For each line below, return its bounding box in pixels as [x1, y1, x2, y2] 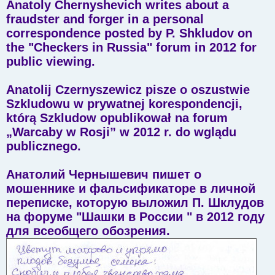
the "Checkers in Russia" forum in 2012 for [6, 40, 257, 54]
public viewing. [6, 54, 95, 68]
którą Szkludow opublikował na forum [6, 110, 228, 125]
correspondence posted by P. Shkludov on [6, 26, 252, 40]
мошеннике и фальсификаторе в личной [6, 181, 255, 195]
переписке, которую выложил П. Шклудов [6, 195, 264, 209]
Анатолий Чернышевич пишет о [6, 167, 201, 181]
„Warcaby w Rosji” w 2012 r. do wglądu [6, 125, 236, 139]
